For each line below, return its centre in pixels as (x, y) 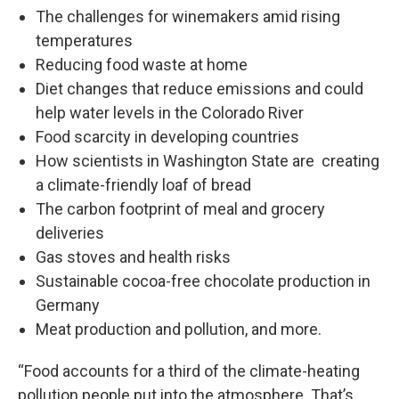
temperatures (84, 41)
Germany (68, 305)
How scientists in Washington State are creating (208, 161)
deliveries (70, 233)
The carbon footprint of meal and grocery (180, 209)
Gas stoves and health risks (133, 257)
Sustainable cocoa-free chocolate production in (203, 281)
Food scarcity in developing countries (167, 137)
